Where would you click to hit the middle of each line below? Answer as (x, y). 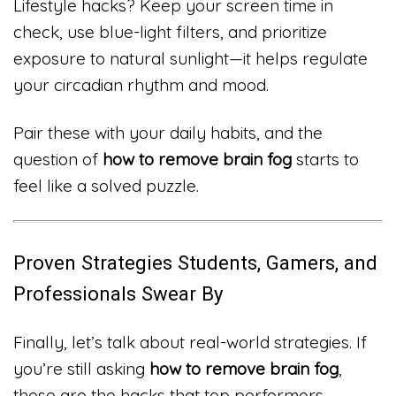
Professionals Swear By (118, 294)
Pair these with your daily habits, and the (168, 132)
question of (58, 159)
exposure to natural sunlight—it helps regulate (190, 59)
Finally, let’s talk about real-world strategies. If (190, 343)
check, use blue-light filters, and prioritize (170, 32)
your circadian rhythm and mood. (141, 85)
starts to (325, 159)
